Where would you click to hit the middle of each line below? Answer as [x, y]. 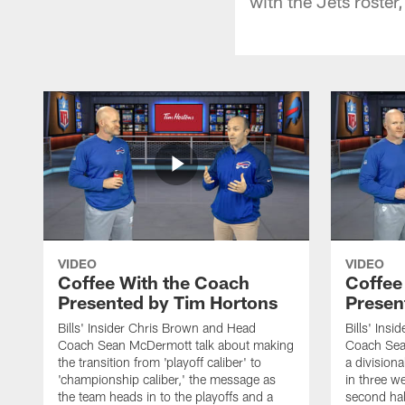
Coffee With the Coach [154, 282]
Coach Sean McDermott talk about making [176, 344]
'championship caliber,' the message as [167, 379]
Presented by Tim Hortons [168, 301]
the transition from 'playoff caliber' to [160, 362]
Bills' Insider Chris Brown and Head [157, 327]
